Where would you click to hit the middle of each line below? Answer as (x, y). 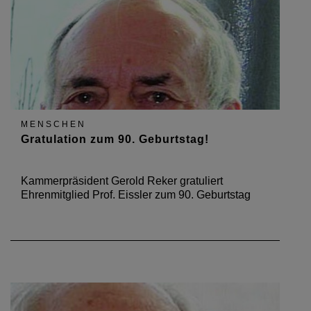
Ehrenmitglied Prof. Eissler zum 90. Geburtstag (136, 195)
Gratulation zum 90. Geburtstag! (115, 139)
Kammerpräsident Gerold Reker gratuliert (122, 181)
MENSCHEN (53, 124)
